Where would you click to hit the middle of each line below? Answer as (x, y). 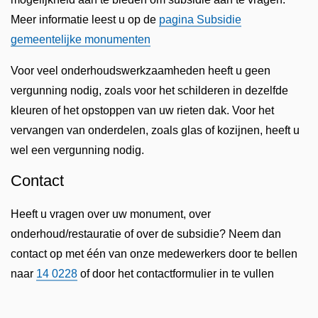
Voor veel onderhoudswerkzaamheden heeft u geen (141, 70)
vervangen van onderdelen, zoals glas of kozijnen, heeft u (155, 130)
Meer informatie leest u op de (85, 19)
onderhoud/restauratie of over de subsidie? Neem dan (146, 234)
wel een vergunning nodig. (77, 150)
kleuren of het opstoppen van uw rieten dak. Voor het (142, 110)
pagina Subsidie (200, 19)
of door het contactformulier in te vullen (176, 273)
